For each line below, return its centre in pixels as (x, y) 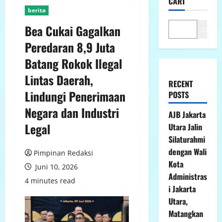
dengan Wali (187, 151)
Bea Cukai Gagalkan (73, 30)
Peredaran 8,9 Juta (70, 47)
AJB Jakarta (187, 114)
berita (37, 10)
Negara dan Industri (72, 112)
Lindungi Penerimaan (75, 96)
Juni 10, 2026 (55, 166)
